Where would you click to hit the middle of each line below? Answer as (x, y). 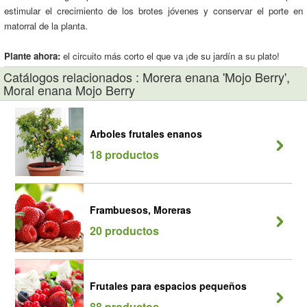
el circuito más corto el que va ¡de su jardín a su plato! (170, 56)
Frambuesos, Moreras (140, 210)
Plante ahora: (32, 56)
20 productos (124, 231)
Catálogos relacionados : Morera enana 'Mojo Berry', (147, 77)
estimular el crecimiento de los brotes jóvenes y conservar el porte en (153, 11)
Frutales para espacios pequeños (168, 286)
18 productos (124, 155)
